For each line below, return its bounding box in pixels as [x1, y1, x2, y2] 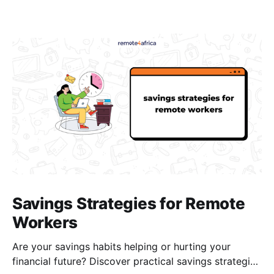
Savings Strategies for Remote [12, 193, 245, 213]
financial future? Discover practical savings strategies [12, 254, 261, 267]
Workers [12, 212, 78, 232]
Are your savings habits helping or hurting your [12, 240, 231, 253]
